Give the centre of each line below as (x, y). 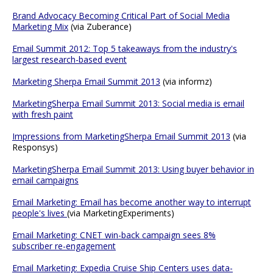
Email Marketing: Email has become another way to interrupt (132, 202)
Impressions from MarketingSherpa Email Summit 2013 (121, 136)
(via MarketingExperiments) (121, 213)
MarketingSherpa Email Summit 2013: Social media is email (128, 103)
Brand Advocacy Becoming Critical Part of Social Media (121, 15)
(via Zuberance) (100, 26)
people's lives (40, 213)
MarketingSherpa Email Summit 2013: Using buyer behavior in (133, 169)
